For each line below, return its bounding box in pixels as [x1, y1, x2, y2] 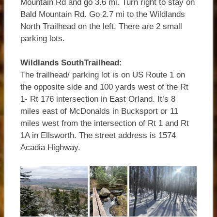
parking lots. [20, 33, 65, 43]
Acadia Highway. [20, 143, 80, 153]
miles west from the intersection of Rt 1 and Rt [20, 119, 189, 128]
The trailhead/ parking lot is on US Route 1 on [20, 70, 185, 80]
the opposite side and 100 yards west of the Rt [20, 82, 188, 92]
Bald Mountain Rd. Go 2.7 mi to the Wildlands [20, 9, 185, 19]
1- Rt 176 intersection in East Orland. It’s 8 [20, 94, 175, 104]
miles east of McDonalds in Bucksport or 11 [20, 107, 178, 116]
